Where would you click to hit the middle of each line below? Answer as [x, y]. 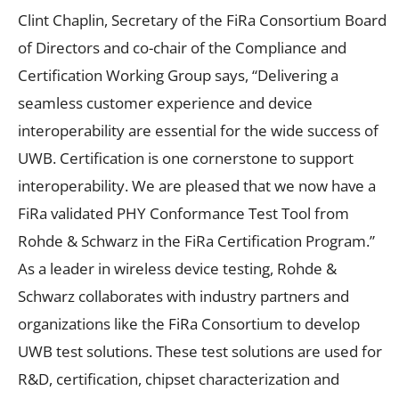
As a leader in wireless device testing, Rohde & [177, 268]
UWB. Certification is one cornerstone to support [186, 158]
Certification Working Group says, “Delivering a [178, 75]
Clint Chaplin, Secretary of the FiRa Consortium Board [202, 20]
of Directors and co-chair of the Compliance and [182, 47]
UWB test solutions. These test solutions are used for [200, 351]
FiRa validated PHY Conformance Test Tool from [183, 213]
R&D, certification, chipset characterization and [179, 379]
